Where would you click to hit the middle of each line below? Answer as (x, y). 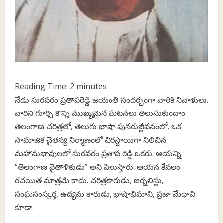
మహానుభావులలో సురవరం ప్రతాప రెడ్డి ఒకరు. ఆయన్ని (98, 153)
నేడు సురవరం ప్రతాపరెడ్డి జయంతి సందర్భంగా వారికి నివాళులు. (111, 99)
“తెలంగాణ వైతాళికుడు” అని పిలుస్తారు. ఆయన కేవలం (98, 167)
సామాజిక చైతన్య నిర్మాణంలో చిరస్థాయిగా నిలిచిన (91, 140)
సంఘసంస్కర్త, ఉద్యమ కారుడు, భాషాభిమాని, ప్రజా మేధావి (105, 193)
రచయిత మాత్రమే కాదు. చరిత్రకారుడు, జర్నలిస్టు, (89, 180)
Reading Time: (42, 86)
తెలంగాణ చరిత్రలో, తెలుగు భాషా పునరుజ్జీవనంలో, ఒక (98, 126)
